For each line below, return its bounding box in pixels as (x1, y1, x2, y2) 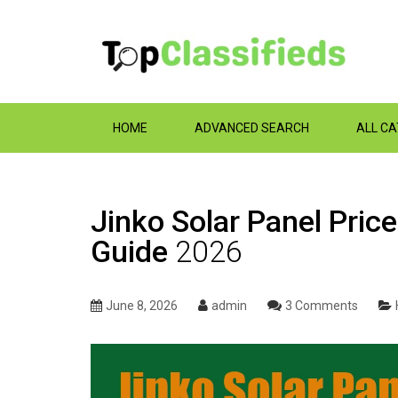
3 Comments (285, 298, 358, 313)
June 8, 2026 (106, 298, 178, 313)
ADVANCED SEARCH (195, 121, 309, 135)
